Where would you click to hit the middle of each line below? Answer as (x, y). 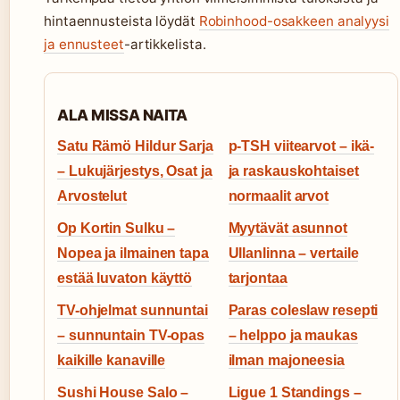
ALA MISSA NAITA (122, 116)
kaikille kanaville (112, 361)
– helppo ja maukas (293, 336)
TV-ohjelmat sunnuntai (133, 311)
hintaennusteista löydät (121, 21)
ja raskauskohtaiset (293, 171)
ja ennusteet (84, 45)
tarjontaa (258, 279)
